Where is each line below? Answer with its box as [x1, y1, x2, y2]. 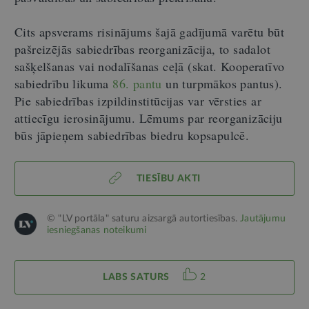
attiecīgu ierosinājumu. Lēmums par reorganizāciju [14, 110, 283, 126]
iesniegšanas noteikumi [47, 226, 147, 235]
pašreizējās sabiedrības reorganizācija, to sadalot [14, 41, 270, 57]
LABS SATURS [103, 272, 170, 282]
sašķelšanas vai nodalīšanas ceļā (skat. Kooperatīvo [14, 58, 285, 74]
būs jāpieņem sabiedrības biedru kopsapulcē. [14, 127, 250, 143]
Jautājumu [240, 214, 286, 223]
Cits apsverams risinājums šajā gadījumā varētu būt [14, 23, 284, 40]
